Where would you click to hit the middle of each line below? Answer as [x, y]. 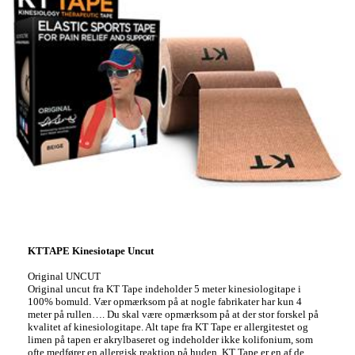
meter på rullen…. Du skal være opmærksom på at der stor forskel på [173, 314]
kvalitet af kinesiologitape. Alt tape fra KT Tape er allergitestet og [168, 327]
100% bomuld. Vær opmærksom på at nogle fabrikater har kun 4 [165, 302]
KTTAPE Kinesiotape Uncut [91, 251]
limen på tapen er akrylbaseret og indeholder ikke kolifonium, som [170, 340]
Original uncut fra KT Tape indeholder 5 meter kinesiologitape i [164, 289]
